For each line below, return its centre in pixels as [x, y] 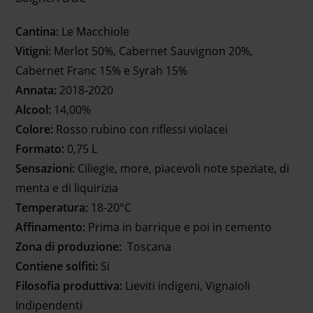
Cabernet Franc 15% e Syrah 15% [102, 71]
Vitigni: [35, 51]
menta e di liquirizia [67, 188]
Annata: [38, 90]
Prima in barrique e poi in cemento [179, 227]
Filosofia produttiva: [71, 286]
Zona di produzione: [72, 247]
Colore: [36, 130]
